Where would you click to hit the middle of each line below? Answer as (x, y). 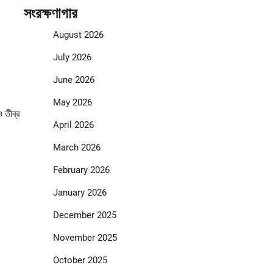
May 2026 (72, 103)
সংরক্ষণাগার (50, 14)
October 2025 (80, 261)
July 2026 (72, 58)
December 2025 (84, 215)
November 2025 (85, 238)
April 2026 (73, 125)
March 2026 (76, 148)
